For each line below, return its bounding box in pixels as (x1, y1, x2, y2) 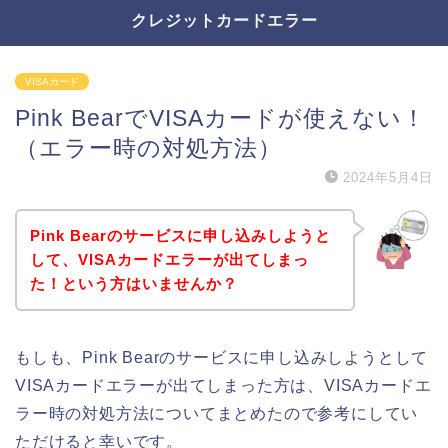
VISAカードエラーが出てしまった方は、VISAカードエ (15, 376, 432, 394)
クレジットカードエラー (130, 10, 318, 30)
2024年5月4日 (343, 170, 433, 185)
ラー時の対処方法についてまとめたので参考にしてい (15, 404, 419, 422)
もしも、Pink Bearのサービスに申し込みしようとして (15, 348, 429, 366)
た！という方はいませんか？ (29, 274, 238, 292)
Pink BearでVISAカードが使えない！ (15, 105, 426, 131)
